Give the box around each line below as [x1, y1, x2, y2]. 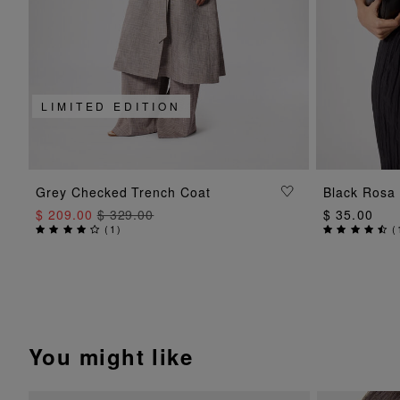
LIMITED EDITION [41, 97, 181, 113]
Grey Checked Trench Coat [36, 182, 212, 201]
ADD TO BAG [115, 181, 222, 199]
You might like [29, 340, 194, 371]
